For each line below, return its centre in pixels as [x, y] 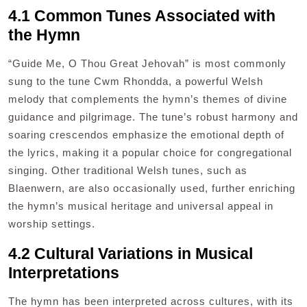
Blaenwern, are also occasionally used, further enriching [152, 188]
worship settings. [52, 224]
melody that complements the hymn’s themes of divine [148, 99]
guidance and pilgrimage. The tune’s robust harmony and [153, 117]
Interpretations [64, 273]
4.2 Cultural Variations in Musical [131, 254]
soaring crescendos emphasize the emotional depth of [146, 135]
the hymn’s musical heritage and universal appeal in [141, 206]
